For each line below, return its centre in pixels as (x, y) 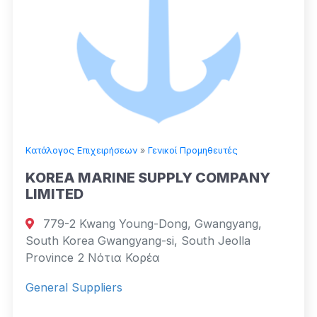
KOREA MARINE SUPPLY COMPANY (148, 177)
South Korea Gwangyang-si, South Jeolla (138, 240)
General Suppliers (74, 287)
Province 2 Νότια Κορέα (93, 257)
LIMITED (54, 194)
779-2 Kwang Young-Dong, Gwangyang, (151, 223)
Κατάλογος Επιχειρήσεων (81, 150)
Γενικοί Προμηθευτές (193, 150)
